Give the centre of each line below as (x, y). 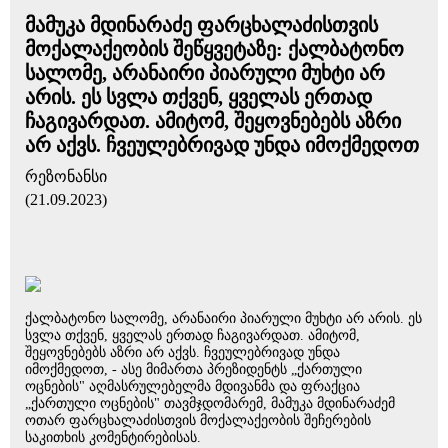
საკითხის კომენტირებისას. (113, 437)
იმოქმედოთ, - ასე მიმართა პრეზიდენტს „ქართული (193, 369)
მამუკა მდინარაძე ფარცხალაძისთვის (201, 25)
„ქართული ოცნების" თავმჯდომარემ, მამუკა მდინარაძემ (210, 403)
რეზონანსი (66, 176)
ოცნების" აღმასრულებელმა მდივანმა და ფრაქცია (192, 386)
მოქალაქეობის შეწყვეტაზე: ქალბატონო (214, 49)
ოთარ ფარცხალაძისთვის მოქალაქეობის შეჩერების (198, 420)
